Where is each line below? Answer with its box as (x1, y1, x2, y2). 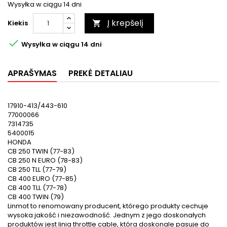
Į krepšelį (107, 17, 143, 29)
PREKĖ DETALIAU (68, 67, 133, 79)
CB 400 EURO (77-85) (8, 174, 77, 183)
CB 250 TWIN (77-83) (8, 146, 74, 156)
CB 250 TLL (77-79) (8, 165, 66, 174)
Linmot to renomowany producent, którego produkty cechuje (8, 201, 208, 211)
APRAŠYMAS (8, 67, 57, 79)
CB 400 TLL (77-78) (8, 183, 67, 193)
